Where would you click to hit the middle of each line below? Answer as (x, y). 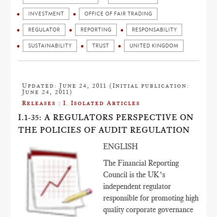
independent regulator (137, 186)
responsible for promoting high (151, 198)
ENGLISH (121, 147)
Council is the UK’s (134, 175)
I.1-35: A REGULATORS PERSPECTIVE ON (106, 117)
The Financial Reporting (141, 163)
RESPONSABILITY (155, 30)
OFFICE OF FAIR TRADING (118, 14)
